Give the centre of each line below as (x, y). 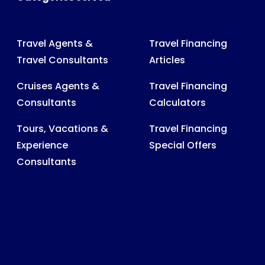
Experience (42, 145)
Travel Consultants (62, 60)
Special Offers (182, 145)
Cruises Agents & (58, 86)
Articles (167, 60)
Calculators (177, 102)
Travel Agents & (54, 43)
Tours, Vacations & (62, 128)
